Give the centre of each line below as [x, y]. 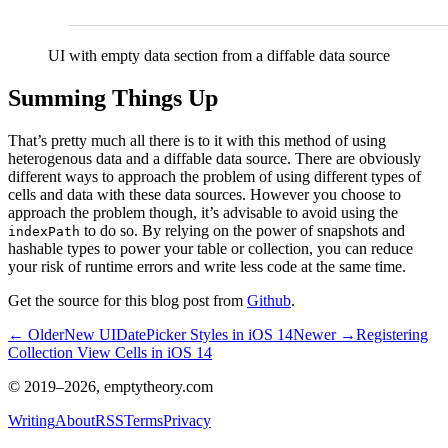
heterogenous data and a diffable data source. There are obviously [214, 159]
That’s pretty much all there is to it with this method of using [197, 141]
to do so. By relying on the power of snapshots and [242, 231]
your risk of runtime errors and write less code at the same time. [207, 267]
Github [269, 301]
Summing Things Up [113, 98]
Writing [31, 421]
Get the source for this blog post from [127, 301]
